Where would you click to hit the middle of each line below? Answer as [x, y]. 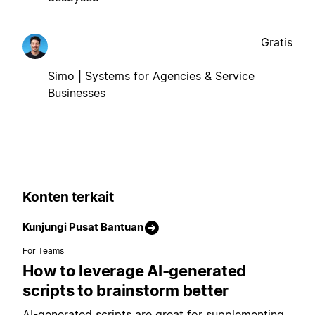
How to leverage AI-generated [134, 271]
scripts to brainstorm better [126, 291]
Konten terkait [68, 197]
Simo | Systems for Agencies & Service [151, 76]
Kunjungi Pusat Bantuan [83, 227]
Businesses [77, 92]
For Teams [44, 251]
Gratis [277, 42]
